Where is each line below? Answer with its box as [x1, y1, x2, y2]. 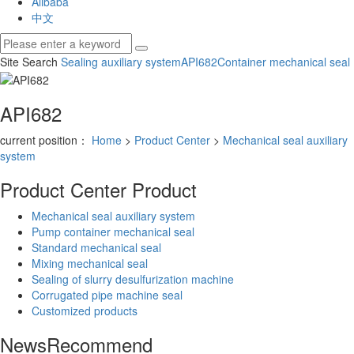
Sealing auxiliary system [61, 54, 181, 70]
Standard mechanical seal [32, 239, 161, 255]
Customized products [32, 302, 137, 318]
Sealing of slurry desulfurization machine [32, 270, 234, 287]
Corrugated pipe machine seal [32, 286, 183, 303]
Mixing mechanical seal [32, 254, 148, 271]
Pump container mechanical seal [32, 223, 194, 239]
